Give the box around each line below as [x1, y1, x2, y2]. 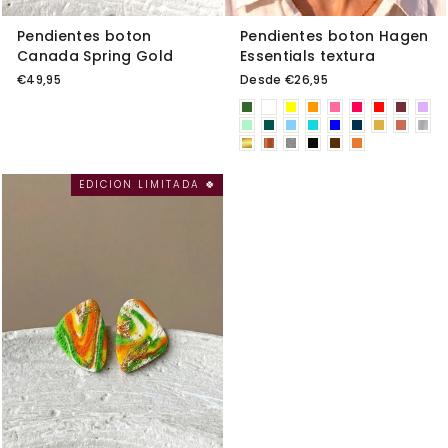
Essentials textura [240, 45, 376, 66]
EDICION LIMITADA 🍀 [79, 176, 217, 192]
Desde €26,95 [240, 71, 329, 88]
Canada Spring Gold [17, 45, 174, 66]
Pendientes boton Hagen [240, 25, 429, 46]
